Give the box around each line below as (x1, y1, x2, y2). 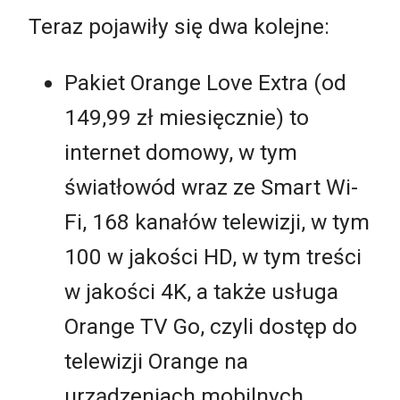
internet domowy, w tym (64, 139, 297, 166)
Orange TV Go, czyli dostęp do (64, 313, 357, 340)
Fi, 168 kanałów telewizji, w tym (64, 209, 370, 236)
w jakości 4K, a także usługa (64, 279, 338, 305)
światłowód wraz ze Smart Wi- (64, 174, 358, 201)
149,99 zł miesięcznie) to (64, 104, 309, 131)
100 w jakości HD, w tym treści (64, 244, 362, 271)
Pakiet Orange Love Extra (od (64, 70, 346, 96)
